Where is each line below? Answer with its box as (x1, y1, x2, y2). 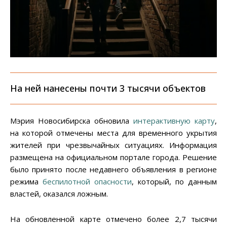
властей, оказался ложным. (10, 188, 108, 199)
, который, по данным (132, 176, 217, 187)
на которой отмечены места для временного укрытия (10, 128, 217, 138)
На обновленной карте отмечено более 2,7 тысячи (10, 214, 217, 224)
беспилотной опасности (43, 176, 132, 187)
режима (10, 176, 43, 187)
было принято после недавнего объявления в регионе (10, 164, 217, 175)
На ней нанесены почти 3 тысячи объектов (10, 82, 206, 95)
